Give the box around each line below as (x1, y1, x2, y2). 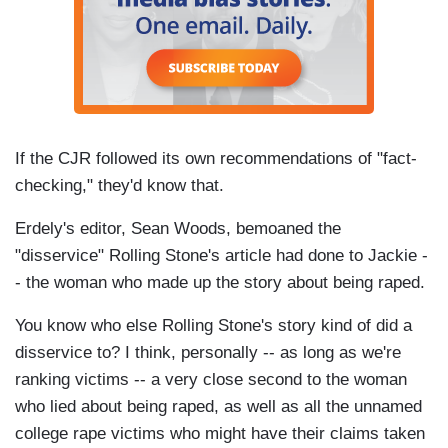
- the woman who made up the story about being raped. (15, 273, 425, 293)
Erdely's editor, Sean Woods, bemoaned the (15, 219, 341, 239)
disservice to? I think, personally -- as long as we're (15, 343, 401, 363)
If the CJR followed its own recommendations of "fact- (15, 149, 417, 169)
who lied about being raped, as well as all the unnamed (15, 397, 422, 417)
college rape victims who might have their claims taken (15, 424, 425, 444)
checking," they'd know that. (15, 176, 224, 196)
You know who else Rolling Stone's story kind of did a (15, 316, 412, 336)
